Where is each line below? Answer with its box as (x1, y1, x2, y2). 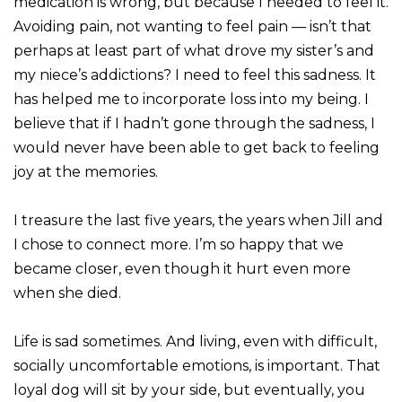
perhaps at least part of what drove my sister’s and (13, 41, 374, 59)
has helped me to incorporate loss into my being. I (13, 90, 369, 108)
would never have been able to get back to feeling (13, 138, 380, 156)
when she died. (13, 284, 125, 301)
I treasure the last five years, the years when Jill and (13, 211, 383, 229)
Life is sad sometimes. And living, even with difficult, (13, 332, 377, 350)
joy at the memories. (13, 162, 162, 180)
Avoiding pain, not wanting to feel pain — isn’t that (13, 17, 371, 35)
